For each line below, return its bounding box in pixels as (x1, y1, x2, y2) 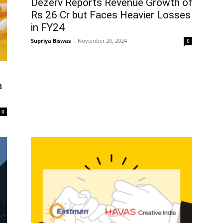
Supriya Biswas (31, 37, 71, 45)
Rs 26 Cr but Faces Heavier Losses (31, 9, 191, 21)
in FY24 (31, 21, 65, 34)
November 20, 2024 (78, 37, 127, 45)
